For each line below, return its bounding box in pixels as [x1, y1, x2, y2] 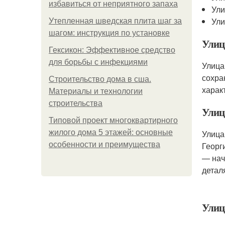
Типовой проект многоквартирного [49, 116, 178, 125]
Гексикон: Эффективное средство [49, 46, 175, 54]
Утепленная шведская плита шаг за [49, 17, 182, 25]
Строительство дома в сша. [49, 75, 151, 83]
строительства [49, 99, 102, 107]
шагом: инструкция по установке [49, 29, 170, 37]
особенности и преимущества [49, 140, 160, 149]
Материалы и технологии [49, 87, 143, 95]
